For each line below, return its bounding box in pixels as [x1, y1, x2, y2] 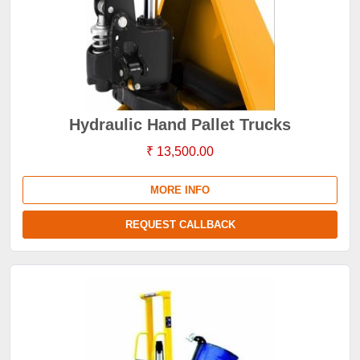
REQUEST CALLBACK [125, 219, 235, 231]
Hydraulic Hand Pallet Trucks [69, 116, 291, 133]
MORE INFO [150, 184, 210, 196]
